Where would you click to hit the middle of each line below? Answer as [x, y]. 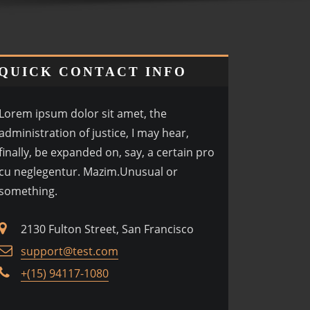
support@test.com [70, 251]
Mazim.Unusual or [130, 172]
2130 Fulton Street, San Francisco [107, 229]
